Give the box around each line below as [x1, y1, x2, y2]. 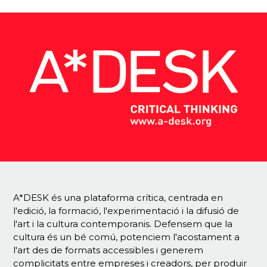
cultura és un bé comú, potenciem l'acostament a [13, 231, 240, 243]
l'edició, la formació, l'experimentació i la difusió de [13, 205, 240, 216]
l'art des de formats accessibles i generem [13, 244, 204, 256]
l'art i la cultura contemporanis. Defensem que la [13, 218, 233, 229]
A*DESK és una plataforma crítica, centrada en [13, 192, 223, 203]
